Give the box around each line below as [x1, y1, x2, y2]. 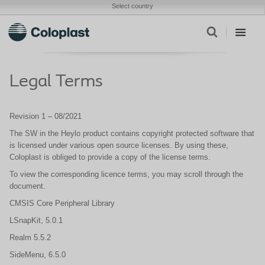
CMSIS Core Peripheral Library [9, 199, 115, 208]
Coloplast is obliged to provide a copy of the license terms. [9, 153, 211, 161]
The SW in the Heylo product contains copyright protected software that [9, 129, 254, 138]
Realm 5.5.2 [9, 233, 53, 242]
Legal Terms [9, 73, 102, 91]
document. [9, 182, 46, 190]
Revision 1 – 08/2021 [9, 112, 82, 121]
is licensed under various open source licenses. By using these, [9, 141, 228, 150]
